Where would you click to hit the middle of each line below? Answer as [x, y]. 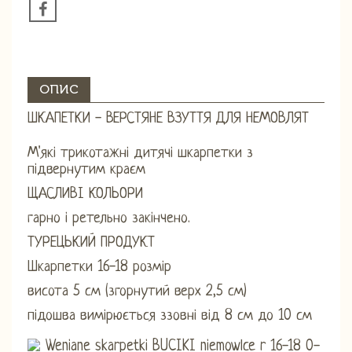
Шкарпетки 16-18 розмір [99, 267]
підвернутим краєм [86, 170]
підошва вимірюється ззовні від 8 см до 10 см [170, 316]
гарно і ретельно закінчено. [109, 218]
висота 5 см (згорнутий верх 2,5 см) [137, 291]
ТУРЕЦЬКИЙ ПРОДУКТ [91, 243]
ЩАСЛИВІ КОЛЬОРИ [85, 194]
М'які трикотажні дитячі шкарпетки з [140, 153]
